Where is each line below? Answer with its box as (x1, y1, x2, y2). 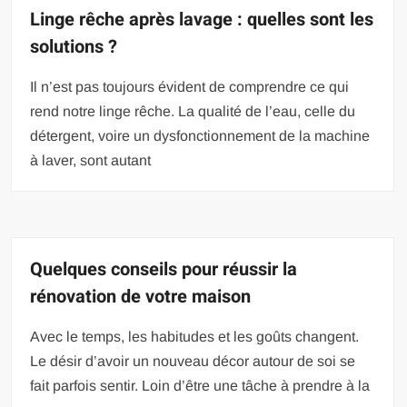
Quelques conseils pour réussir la (30, 256, 298, 283)
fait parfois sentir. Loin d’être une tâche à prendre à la (30, 378, 371, 394)
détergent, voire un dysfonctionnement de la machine (30, 128, 371, 144)
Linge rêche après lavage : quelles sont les (30, 6, 374, 34)
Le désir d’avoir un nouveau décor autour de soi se (30, 353, 356, 370)
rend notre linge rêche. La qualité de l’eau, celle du (30, 104, 356, 120)
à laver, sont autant (30, 153, 152, 169)
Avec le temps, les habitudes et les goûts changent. (30, 329, 360, 345)
